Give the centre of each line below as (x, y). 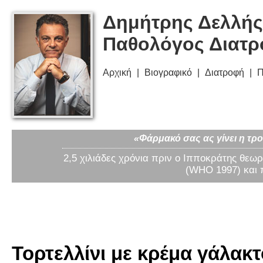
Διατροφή (225, 73)
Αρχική (117, 73)
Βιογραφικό (168, 73)
